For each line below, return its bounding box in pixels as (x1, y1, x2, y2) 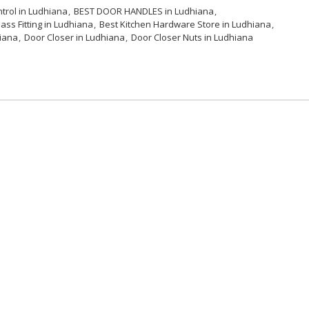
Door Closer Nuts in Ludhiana (131, 31, 253, 43)
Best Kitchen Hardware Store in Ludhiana (99, 18, 271, 30)
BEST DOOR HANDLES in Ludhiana (74, 5, 214, 17)
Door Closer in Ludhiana (24, 31, 125, 43)
